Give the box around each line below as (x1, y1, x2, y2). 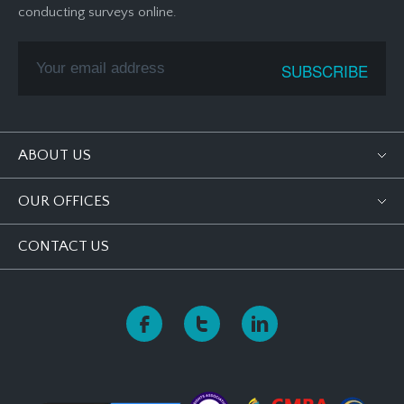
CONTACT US (18, 238, 109, 254)
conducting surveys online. (18, 5, 177, 20)
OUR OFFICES (18, 193, 110, 209)
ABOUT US (18, 147, 91, 163)
